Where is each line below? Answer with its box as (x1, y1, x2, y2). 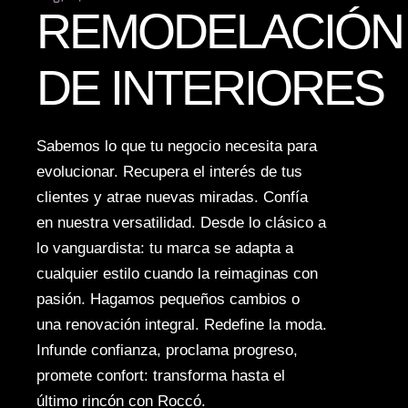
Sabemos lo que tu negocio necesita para (36, 137, 317, 155)
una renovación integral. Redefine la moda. (36, 315, 327, 333)
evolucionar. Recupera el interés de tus (36, 162, 302, 180)
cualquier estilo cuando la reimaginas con (36, 264, 318, 282)
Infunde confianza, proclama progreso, (36, 341, 298, 359)
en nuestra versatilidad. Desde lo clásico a (36, 213, 326, 231)
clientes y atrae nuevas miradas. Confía (36, 188, 308, 206)
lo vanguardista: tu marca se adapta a (36, 239, 293, 257)
